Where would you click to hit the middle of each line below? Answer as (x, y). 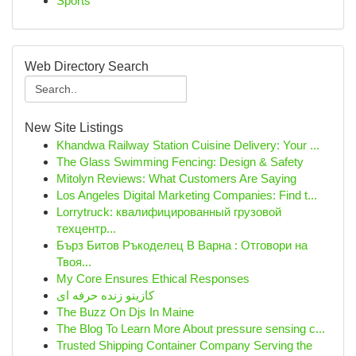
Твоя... (74, 262)
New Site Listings (74, 128)
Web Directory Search (87, 66)
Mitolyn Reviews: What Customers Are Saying (176, 178)
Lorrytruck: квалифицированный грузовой (169, 212)
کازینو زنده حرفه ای (105, 295)
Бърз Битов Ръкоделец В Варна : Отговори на (182, 245)
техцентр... (86, 228)
